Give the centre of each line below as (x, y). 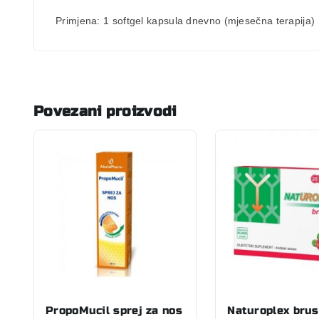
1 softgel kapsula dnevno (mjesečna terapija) (209, 20)
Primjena (77, 20)
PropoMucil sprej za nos (114, 310)
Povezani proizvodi (105, 111)
